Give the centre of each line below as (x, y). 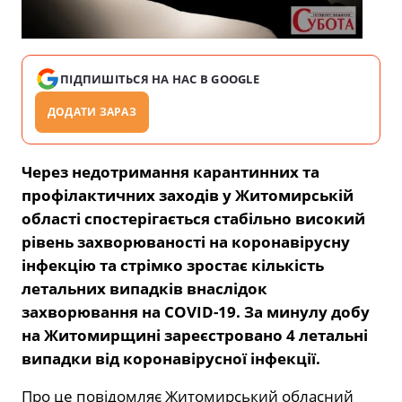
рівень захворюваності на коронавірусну (186, 242)
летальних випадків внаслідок (144, 289)
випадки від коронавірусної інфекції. (173, 359)
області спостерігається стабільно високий (193, 219)
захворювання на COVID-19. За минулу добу (196, 312)
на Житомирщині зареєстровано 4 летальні (195, 336)
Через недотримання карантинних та (170, 172)
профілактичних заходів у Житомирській (188, 196)
